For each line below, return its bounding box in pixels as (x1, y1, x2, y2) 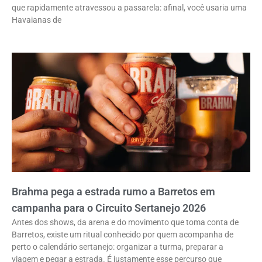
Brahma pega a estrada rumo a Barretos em (12, 185, 215, 198)
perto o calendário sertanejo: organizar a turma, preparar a (12, 242, 223, 251)
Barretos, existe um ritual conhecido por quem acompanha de (12, 229, 233, 239)
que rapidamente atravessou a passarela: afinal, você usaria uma (12, 2, 247, 12)
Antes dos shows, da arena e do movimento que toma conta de (12, 217, 239, 227)
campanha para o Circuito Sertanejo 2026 (12, 201, 206, 214)
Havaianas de (12, 15, 61, 25)
